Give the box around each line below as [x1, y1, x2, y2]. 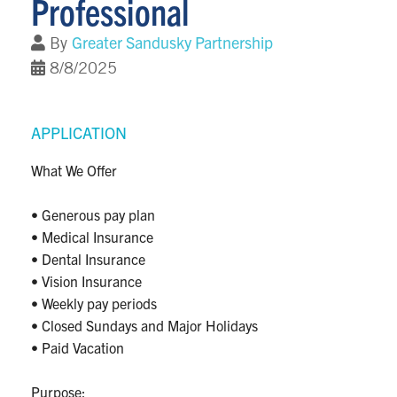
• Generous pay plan [31, 206, 159, 224]
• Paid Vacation [31, 339, 128, 357]
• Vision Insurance [31, 272, 142, 291]
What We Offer [31, 161, 117, 180]
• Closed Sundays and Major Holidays [31, 316, 261, 335]
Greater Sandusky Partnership [72, 32, 273, 53]
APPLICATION [31, 122, 127, 144]
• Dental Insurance [31, 250, 145, 269]
